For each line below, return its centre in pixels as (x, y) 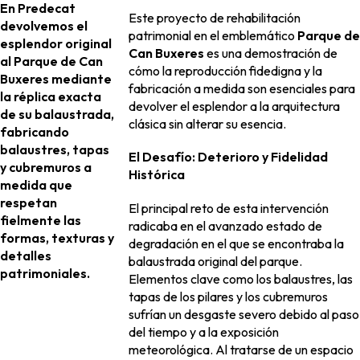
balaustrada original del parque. (215, 261)
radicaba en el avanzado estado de (225, 225)
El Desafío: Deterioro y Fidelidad (228, 157)
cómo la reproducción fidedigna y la (225, 71)
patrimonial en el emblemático (213, 36)
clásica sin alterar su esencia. (207, 124)
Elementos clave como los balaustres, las (241, 278)
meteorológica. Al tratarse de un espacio (241, 349)
